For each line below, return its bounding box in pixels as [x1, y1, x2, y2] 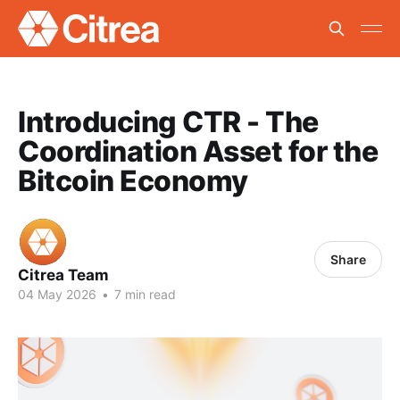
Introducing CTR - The [18, 104, 319, 139]
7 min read [111, 287, 176, 302]
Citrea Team [18, 266, 109, 284]
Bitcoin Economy [18, 163, 248, 198]
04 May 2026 [18, 287, 96, 302]
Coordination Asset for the [18, 134, 379, 169]
